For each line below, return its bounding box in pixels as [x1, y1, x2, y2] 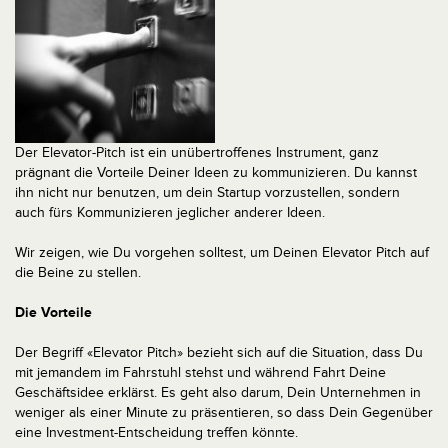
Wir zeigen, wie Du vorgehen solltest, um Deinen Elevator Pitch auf [15, 244, 429, 261]
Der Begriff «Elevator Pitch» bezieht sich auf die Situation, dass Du [15, 344, 423, 361]
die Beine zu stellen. [15, 264, 141, 281]
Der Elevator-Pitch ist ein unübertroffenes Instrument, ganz [15, 144, 379, 161]
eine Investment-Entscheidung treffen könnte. [15, 424, 298, 441]
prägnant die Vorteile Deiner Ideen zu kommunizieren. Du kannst [15, 164, 417, 181]
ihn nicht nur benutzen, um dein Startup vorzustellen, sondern [15, 184, 400, 201]
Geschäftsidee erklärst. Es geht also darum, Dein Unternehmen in [15, 384, 421, 401]
